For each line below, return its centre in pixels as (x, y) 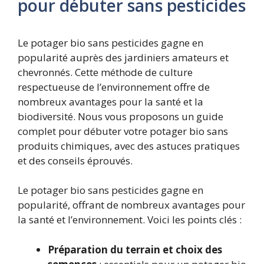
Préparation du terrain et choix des (135, 249)
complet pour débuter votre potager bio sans (123, 131)
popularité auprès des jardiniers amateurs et (123, 57)
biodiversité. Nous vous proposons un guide (121, 116)
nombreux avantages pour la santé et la (110, 101)
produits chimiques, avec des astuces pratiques (129, 146)
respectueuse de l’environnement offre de (114, 87)
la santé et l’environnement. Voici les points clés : (130, 220)
